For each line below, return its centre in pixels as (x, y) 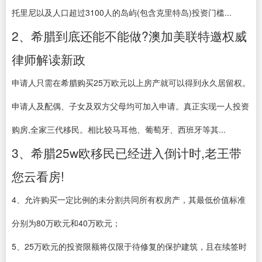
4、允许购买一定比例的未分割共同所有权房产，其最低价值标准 (129, 199)
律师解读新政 (49, 59)
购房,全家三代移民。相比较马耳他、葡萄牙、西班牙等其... (119, 129)
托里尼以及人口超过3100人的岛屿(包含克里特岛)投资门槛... (122, 12)
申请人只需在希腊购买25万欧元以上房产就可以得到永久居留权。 (131, 82)
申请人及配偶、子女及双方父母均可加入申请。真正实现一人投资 (130, 106)
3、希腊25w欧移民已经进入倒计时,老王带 (127, 153)
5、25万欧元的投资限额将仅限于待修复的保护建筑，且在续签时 (129, 246)
